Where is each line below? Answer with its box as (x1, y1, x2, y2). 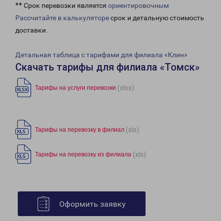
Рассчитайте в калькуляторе (15, 14, 109, 22)
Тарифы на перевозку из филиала (35, 151, 131, 158)
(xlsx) (117, 83, 134, 92)
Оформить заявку (59, 199, 126, 209)
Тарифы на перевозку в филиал (35, 126, 124, 134)
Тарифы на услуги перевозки (35, 84, 116, 92)
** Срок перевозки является (15, 1, 108, 10)
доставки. (15, 26, 47, 35)
